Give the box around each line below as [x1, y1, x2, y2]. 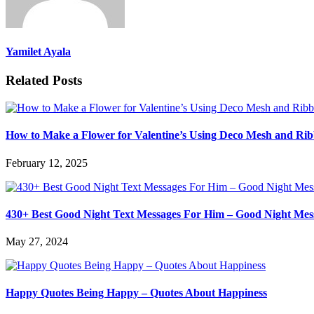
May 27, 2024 [6, 235, 68, 248]
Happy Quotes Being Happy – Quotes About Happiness [6, 287, 267, 299]
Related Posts [6, 73, 82, 88]
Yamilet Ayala [6, 46, 71, 58]
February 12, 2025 [6, 156, 88, 169]
